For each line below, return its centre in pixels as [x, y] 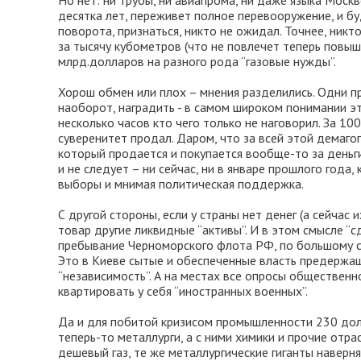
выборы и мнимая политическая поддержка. [181, 184]
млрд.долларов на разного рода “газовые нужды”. [197, 61]
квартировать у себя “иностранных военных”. [183, 291]
